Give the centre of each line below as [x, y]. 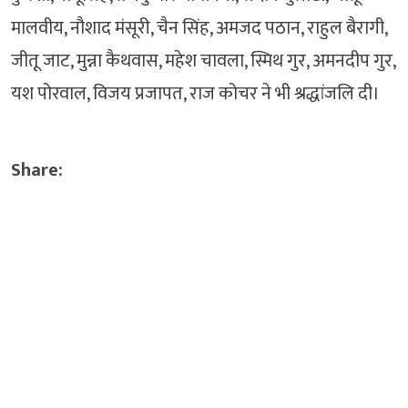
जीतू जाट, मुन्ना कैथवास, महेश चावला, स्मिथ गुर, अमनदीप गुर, [203, 61]
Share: [37, 171]
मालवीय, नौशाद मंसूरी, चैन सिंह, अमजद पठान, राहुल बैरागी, [199, 29]
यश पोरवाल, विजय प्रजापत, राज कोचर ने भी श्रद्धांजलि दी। [195, 94]
